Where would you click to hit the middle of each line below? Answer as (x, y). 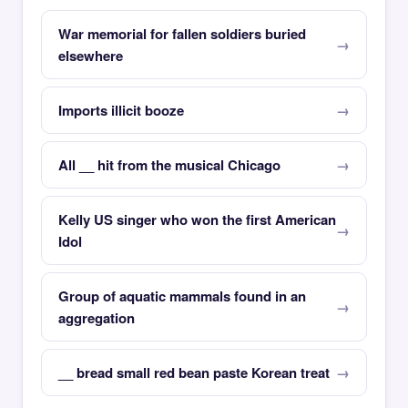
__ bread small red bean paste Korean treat (194, 372)
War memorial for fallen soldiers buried (182, 34)
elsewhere (91, 56)
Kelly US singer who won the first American (197, 219)
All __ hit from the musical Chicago (169, 165)
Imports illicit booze (121, 110)
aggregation (97, 318)
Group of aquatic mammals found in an (182, 296)
